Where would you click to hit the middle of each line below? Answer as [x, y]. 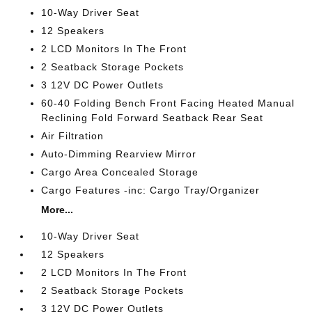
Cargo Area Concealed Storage [120, 172]
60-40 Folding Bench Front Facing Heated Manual [168, 103]
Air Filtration [73, 136]
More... [57, 210]
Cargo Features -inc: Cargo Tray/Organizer [151, 190]
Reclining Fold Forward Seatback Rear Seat [153, 118]
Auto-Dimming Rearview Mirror [119, 154]
